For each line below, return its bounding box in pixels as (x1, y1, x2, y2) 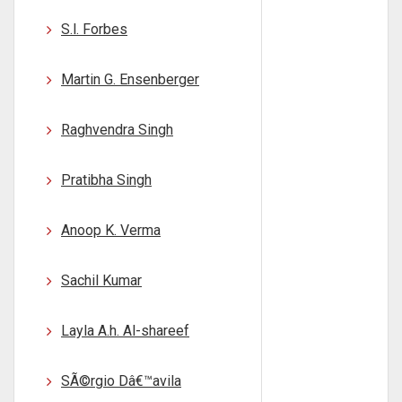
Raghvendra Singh (61, 121, 173, 138)
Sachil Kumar (61, 272, 142, 289)
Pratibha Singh (61, 171, 152, 188)
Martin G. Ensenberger (61, 71, 199, 88)
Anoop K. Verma (61, 222, 161, 239)
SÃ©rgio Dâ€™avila (61, 372, 181, 389)
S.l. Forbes (61, 21, 127, 38)
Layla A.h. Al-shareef (61, 322, 189, 339)
